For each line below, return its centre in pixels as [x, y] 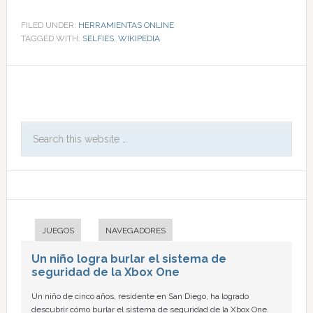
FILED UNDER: [49, 25]
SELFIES [98, 38]
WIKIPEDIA [139, 38]
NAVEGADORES [135, 231]
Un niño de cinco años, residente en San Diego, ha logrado [140, 296]
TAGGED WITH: [51, 38]
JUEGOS [58, 231]
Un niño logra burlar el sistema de [129, 259]
